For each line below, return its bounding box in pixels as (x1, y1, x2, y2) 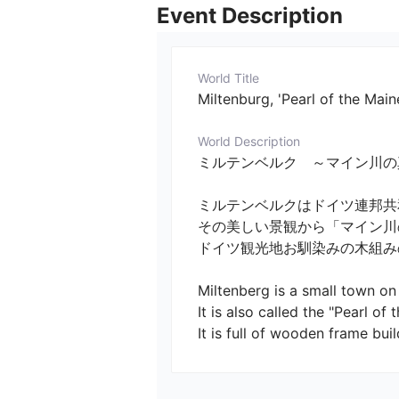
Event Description (157, 3, 343, 29)
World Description (198, 134, 300, 150)
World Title (198, 70, 259, 86)
